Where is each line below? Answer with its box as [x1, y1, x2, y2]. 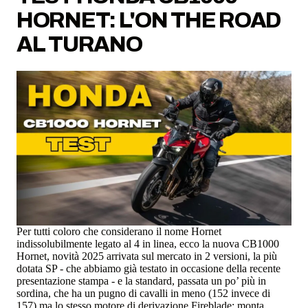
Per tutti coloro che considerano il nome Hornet [16, 225, 221, 238]
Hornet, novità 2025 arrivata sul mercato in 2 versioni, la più [16, 250, 277, 263]
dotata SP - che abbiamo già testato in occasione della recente [16, 263, 280, 275]
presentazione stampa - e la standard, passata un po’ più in [16, 275, 266, 287]
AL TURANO [16, 32, 142, 56]
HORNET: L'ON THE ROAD [16, 8, 281, 32]
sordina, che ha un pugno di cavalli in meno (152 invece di [16, 287, 270, 300]
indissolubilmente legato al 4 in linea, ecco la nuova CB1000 [16, 238, 279, 250]
